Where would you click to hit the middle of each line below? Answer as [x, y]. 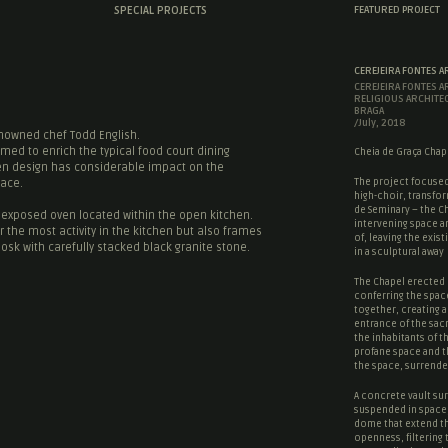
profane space [387, 352]
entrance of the [391, 324]
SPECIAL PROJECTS [160, 10]
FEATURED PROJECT [397, 10]
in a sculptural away [399, 252]
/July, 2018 [380, 123]
